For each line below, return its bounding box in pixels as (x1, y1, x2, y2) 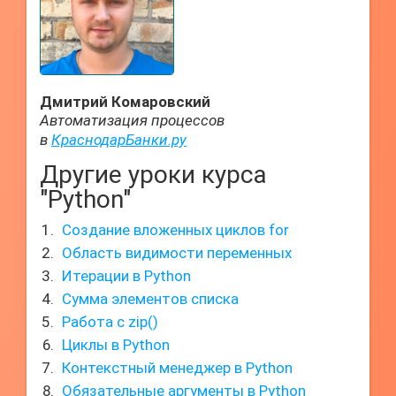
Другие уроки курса (40, 160, 267, 189)
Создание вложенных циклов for (62, 221, 289, 239)
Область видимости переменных (62, 244, 292, 262)
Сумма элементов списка (62, 290, 239, 308)
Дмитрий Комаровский (40, 93, 210, 110)
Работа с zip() (62, 313, 158, 331)
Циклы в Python (62, 336, 170, 354)
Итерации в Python (62, 267, 191, 285)
